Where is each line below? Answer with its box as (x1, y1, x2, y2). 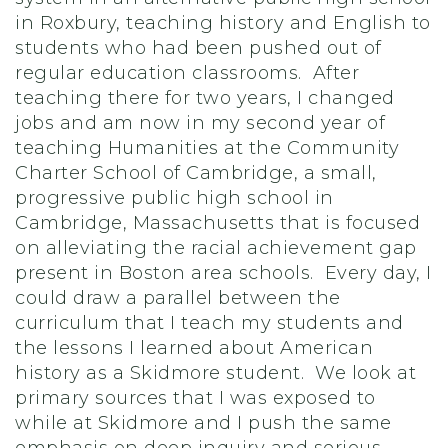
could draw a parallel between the (15, 287, 341, 309)
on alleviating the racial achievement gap (15, 237, 417, 259)
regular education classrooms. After (15, 62, 359, 84)
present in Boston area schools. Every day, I (15, 262, 432, 284)
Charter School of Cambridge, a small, (15, 162, 377, 184)
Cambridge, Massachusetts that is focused (15, 212, 420, 234)
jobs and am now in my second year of (15, 112, 385, 134)
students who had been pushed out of (15, 37, 382, 59)
